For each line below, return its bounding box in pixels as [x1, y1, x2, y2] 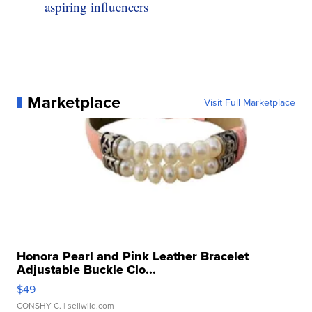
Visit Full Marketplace [203, 95, 295, 109]
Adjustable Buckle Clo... [17, 260, 157, 279]
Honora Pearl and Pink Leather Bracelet [17, 247, 249, 265]
